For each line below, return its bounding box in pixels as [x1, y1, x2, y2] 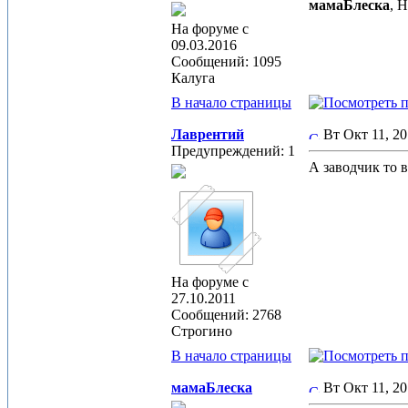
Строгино [171, 323, 232, 339]
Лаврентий [171, 127, 244, 142]
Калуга [171, 70, 215, 86]
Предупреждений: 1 [171, 143, 295, 158]
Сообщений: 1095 [171, 54, 281, 69]
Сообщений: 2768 [171, 307, 281, 322]
